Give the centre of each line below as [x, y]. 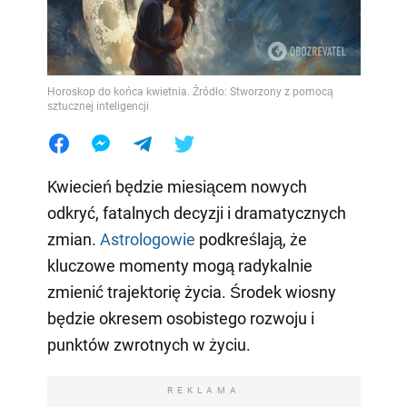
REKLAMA [203, 390]
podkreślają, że [251, 239]
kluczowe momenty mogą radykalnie [179, 265]
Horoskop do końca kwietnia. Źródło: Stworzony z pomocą [190, 91]
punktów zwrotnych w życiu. [149, 344]
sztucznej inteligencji [98, 106]
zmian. [73, 239]
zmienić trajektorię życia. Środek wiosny [191, 292]
